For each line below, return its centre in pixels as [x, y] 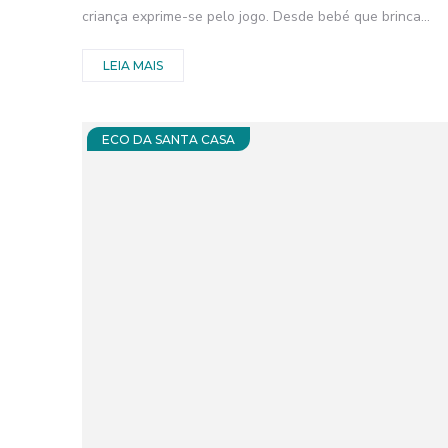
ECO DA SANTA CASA [168, 140]
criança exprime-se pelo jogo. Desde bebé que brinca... [256, 17]
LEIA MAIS [133, 66]
